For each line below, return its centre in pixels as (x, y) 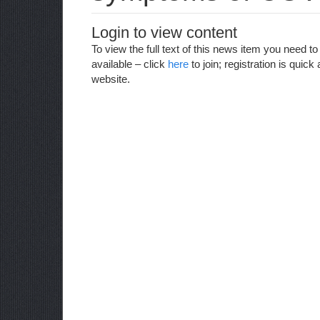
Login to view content (164, 32)
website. (111, 79)
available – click (130, 64)
